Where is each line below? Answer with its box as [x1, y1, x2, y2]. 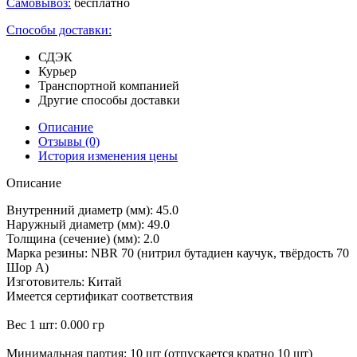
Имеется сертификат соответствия [6, 288, 193, 303]
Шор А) [6, 260, 49, 274]
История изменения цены [38, 148, 178, 163]
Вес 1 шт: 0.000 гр [6, 317, 104, 331]
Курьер [38, 64, 76, 78]
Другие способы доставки [38, 92, 180, 107]
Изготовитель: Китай [6, 274, 122, 288]
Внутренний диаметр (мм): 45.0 [6, 202, 178, 217]
